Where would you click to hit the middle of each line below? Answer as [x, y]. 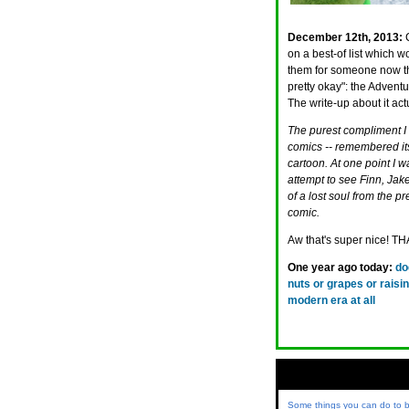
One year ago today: [340, 267]
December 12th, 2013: [345, 37]
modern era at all [331, 300]
